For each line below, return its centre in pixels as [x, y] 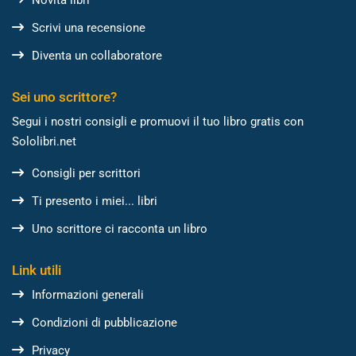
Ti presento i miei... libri [95, 201]
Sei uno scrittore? [64, 97]
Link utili [37, 270]
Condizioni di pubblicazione [104, 322]
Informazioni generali [88, 294]
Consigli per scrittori [86, 173]
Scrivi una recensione [89, 27]
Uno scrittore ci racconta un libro [120, 228]
